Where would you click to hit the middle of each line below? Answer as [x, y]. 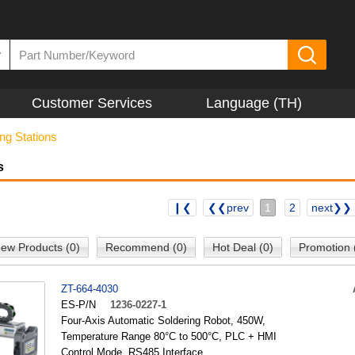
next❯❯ [332, 208]
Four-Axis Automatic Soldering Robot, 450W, [163, 321]
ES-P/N [78, 305]
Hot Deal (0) [243, 247]
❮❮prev [228, 208]
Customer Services [92, 103]
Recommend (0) [146, 247]
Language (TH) [254, 103]
